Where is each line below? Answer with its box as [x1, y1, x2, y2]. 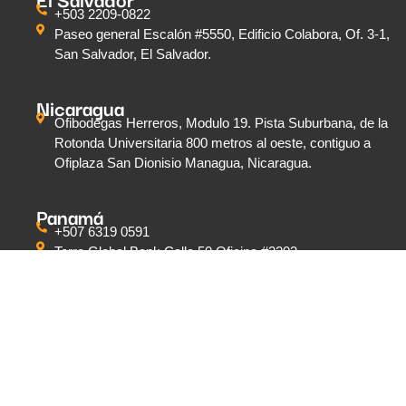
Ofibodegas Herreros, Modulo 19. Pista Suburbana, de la [54, 115, 388, 131]
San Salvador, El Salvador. [54, 46, 211, 63]
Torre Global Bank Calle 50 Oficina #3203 [54, 244, 297, 260]
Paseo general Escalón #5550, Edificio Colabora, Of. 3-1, [54, 26, 390, 43]
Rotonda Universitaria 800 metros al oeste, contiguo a [54, 135, 371, 151]
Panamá [36, 201, 103, 232]
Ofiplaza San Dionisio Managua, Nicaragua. [54, 155, 312, 171]
